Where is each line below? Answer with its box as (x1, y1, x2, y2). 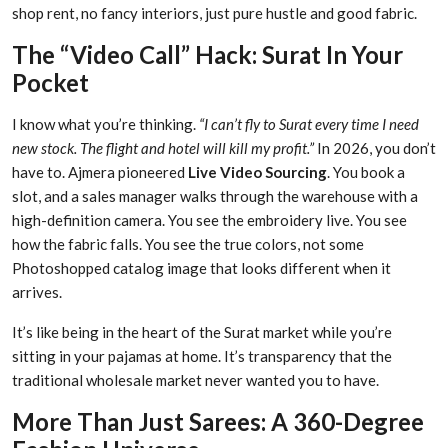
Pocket (12, 68, 89, 98)
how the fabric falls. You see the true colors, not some (12, 235, 364, 254)
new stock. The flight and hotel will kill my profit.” (12, 139, 314, 158)
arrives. (12, 283, 62, 302)
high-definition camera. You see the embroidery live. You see (12, 211, 407, 230)
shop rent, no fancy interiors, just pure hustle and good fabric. (12, 4, 417, 23)
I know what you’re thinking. (12, 115, 199, 134)
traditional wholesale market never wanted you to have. (12, 371, 379, 390)
